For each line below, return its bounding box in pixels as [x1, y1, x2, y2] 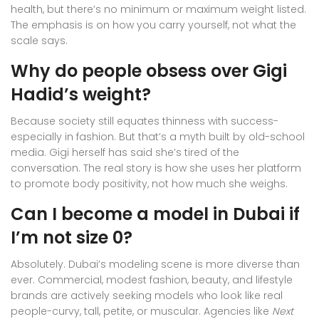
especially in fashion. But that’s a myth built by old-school [11, 129, 305, 144]
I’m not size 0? [11, 225, 132, 249]
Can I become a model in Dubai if [11, 202, 300, 226]
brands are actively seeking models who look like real [11, 288, 283, 303]
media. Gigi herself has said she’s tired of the [11, 145, 239, 159]
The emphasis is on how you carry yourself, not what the [11, 17, 296, 32]
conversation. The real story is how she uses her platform [11, 160, 301, 175]
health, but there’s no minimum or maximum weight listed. [11, 1, 306, 16]
